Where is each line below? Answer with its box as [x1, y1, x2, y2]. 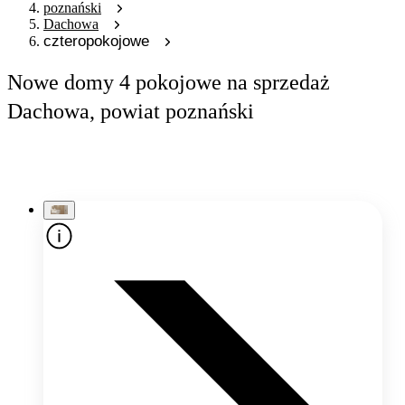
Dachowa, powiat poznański [7, 99, 254, 124]
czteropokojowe [43, 32, 149, 50]
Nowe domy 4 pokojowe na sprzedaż [7, 70, 330, 95]
